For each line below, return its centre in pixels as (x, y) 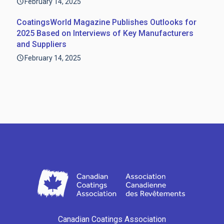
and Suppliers (41, 44)
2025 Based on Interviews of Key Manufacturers (105, 33)
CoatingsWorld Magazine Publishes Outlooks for (106, 22)
